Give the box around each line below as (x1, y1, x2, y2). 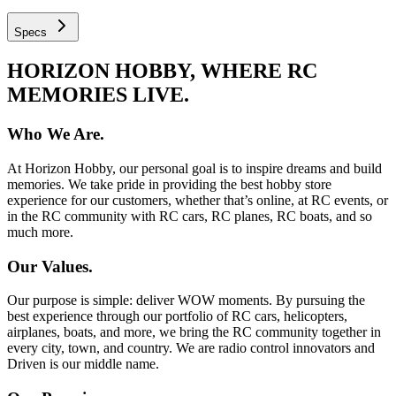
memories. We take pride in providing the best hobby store (7, 176, 331, 192)
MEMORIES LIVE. (7, 83, 189, 107)
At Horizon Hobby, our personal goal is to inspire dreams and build (7, 160, 382, 176)
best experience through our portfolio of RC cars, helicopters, (7, 308, 347, 324)
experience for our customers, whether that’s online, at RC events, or (7, 192, 388, 208)
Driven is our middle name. (7, 356, 159, 372)
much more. (7, 224, 73, 240)
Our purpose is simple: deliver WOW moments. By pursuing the (7, 293, 365, 308)
